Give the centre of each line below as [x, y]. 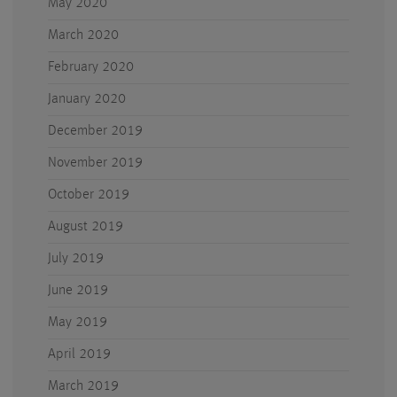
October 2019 [89, 195]
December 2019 [95, 131]
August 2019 [86, 227]
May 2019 [78, 323]
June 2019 [78, 291]
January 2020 [87, 99]
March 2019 [83, 386]
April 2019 [79, 354]
